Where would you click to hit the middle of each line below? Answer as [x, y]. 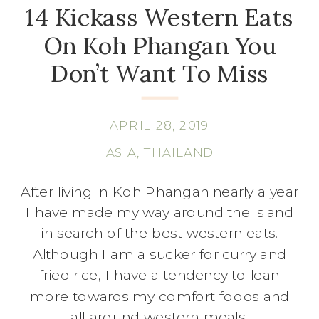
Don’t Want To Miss [159, 73]
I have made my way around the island [159, 212]
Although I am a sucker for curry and [159, 254]
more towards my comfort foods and [159, 296]
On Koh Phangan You [159, 46]
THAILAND [179, 152]
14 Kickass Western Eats [159, 17]
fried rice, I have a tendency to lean [159, 275]
